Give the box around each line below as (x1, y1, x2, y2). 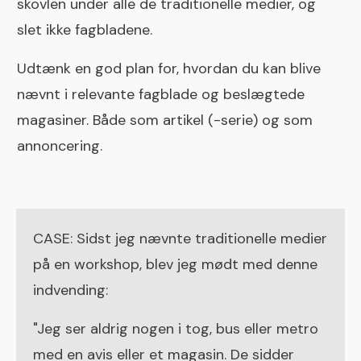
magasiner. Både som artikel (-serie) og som (17, 110, 313, 131)
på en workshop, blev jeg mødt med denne (33, 255, 317, 275)
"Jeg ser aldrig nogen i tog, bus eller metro (33, 319, 318, 339)
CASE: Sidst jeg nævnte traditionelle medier (33, 229, 327, 249)
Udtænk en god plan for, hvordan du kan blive (17, 59, 321, 79)
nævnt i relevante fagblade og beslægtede (17, 85, 305, 105)
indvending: (33, 280, 108, 301)
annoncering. (17, 136, 102, 156)
